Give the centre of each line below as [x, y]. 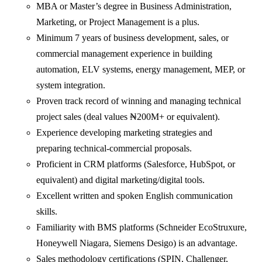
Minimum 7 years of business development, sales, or [133, 38]
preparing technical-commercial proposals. [114, 149]
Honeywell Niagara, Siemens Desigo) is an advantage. [137, 243]
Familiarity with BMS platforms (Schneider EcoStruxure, [142, 227]
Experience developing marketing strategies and [125, 133]
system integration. [71, 85]
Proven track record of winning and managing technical [139, 101]
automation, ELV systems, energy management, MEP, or [141, 70]
